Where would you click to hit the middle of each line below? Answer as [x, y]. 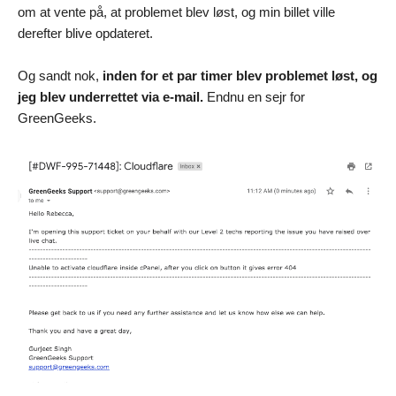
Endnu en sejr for [256, 96]
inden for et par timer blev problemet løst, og [238, 75]
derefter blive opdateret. [85, 33]
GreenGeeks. [57, 118]
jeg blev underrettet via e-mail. [112, 96]
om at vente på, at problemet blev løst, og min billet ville [176, 11]
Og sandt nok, [58, 75]
